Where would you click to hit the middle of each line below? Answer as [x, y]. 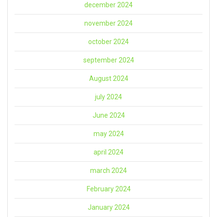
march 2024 [108, 171]
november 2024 [108, 23]
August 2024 [108, 79]
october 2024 [108, 42]
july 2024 [108, 97]
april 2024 [108, 152]
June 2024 [108, 116]
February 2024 [108, 189]
